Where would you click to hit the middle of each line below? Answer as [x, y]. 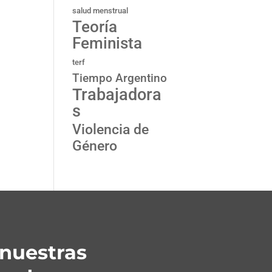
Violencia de [111, 129]
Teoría [95, 27]
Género [95, 146]
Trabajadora [117, 95]
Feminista [107, 43]
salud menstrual [100, 11]
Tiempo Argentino [120, 78]
